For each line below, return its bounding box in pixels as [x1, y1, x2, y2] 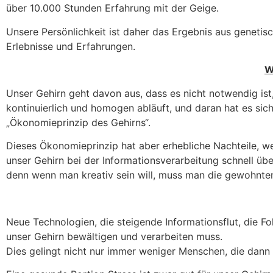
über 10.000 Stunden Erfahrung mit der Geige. [6, 2, 219, 15]
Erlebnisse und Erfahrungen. [6, 40, 135, 52]
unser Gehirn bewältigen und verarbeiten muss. [6, 230, 222, 243]
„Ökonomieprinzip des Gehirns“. [6, 116, 151, 129]
